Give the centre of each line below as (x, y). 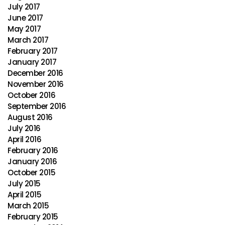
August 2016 (30, 117)
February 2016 (33, 150)
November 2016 (36, 84)
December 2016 (35, 73)
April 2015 (24, 195)
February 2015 (33, 217)
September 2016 (37, 106)
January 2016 (32, 161)
